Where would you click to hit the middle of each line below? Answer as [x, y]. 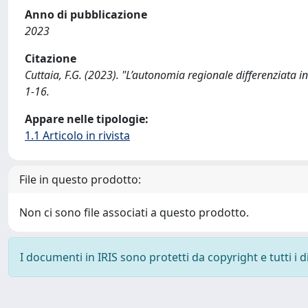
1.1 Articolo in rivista [77, 135]
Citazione [51, 58]
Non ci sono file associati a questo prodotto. [134, 212]
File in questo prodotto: [80, 179]
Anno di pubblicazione [86, 14]
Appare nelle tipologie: [87, 119]
